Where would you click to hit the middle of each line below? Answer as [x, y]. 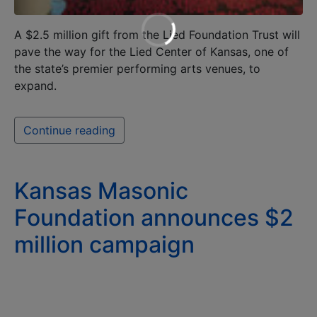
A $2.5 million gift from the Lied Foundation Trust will [157, 34]
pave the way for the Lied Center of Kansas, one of [151, 51]
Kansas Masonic [101, 190]
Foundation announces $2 [154, 217]
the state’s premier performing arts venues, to [137, 68]
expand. [35, 85]
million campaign [104, 244]
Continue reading [69, 130]
